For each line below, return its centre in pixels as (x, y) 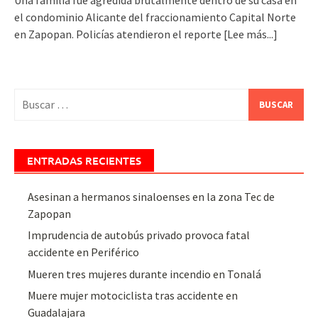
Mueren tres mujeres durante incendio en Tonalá (145, 274)
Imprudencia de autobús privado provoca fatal (139, 235)
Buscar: (31, 96)
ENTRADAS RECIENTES (84, 160)
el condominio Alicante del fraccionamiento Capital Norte (155, 17)
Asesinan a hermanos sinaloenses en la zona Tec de (152, 196)
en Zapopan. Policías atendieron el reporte (119, 34)
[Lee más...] (251, 34)
